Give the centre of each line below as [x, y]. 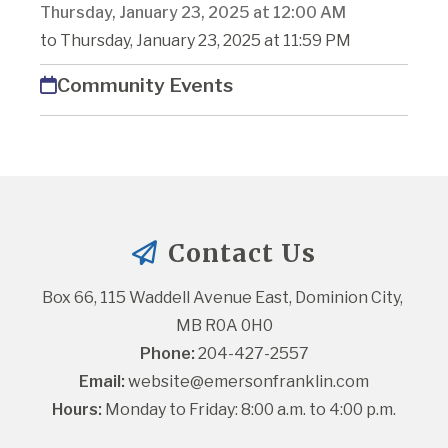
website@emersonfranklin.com [248, 382]
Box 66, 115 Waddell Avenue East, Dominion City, [222, 298]
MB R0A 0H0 [224, 326]
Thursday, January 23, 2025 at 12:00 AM [193, 13]
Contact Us [238, 253]
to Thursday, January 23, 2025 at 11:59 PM [195, 41]
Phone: [167, 354]
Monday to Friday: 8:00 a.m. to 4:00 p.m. [249, 410]
